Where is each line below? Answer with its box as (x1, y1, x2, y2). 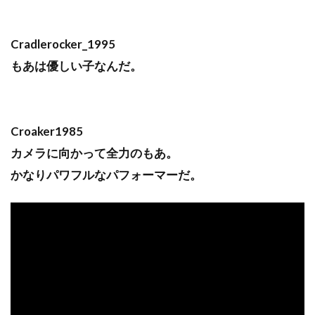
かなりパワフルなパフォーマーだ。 (11, 167, 202, 182)
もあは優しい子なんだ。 (11, 58, 142, 73)
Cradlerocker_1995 (11, 36, 115, 51)
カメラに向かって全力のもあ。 (11, 145, 178, 160)
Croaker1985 (11, 123, 83, 139)
